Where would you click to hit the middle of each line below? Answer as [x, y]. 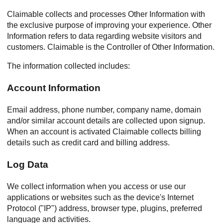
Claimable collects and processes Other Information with [106, 14]
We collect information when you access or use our [96, 186]
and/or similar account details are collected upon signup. [106, 121]
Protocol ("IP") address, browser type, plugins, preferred [105, 208]
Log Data [28, 165]
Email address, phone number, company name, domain [104, 110]
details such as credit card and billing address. [88, 143]
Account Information [54, 88]
